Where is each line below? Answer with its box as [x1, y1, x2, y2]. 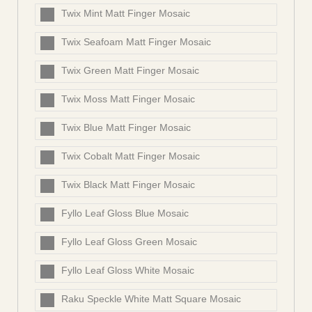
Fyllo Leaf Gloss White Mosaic [61, 265, 194, 276]
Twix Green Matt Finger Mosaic [61, 65, 199, 77]
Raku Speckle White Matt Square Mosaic [61, 293, 241, 305]
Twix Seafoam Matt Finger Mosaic [61, 36, 211, 48]
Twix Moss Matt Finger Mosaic [61, 93, 195, 105]
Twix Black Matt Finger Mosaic [61, 179, 195, 191]
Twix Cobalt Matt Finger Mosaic [61, 150, 200, 162]
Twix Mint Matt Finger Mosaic [61, 8, 190, 19]
